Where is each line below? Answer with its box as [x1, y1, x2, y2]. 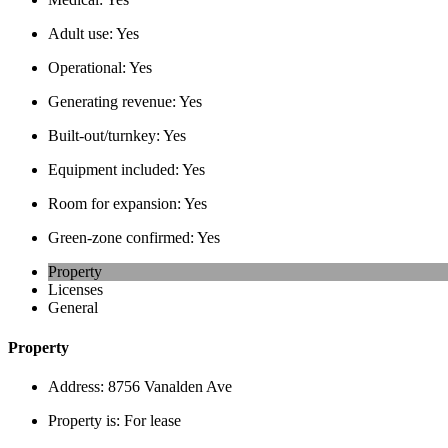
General [48, 299, 98, 317]
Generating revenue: [48, 93, 179, 111]
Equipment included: [48, 161, 182, 179]
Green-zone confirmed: [48, 229, 197, 247]
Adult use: [48, 25, 116, 43]
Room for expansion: [48, 195, 184, 213]
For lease [124, 411, 181, 429]
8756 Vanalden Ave [108, 377, 232, 395]
